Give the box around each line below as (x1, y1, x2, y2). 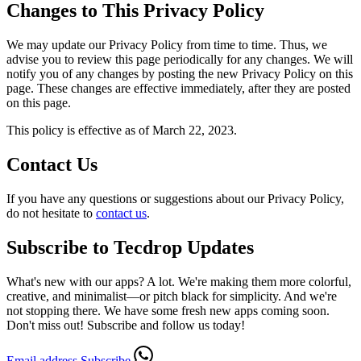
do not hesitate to (6, 205, 96, 220)
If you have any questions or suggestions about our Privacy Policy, (6, 191, 344, 205)
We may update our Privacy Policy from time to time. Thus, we (6, 37, 327, 52)
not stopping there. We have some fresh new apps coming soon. (6, 303, 330, 317)
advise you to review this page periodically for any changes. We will (6, 52, 353, 66)
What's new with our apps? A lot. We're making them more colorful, (6, 274, 351, 288)
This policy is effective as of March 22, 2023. (6, 122, 237, 137)
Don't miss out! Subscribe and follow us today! (6, 317, 245, 332)
